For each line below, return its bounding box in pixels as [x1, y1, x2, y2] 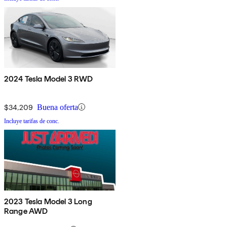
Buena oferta [37, 102, 78, 111]
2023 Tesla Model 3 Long [4, 196, 92, 206]
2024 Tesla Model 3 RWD [4, 73, 93, 84]
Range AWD [4, 206, 48, 216]
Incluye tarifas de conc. [4, 117, 59, 125]
